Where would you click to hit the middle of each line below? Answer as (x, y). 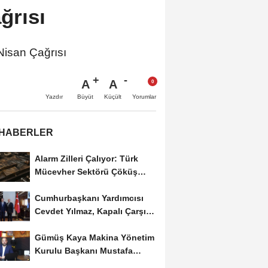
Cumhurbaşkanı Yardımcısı (89, 198)
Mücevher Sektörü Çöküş (86, 172)
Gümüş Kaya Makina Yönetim (94, 238)
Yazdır (54, 97)
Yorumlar (144, 97)
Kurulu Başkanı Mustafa (83, 251)
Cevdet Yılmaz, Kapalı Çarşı (90, 211)
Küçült (113, 97)
